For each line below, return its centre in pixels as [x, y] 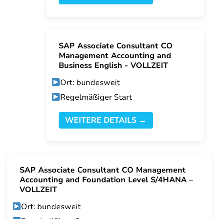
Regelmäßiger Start [96, 98]
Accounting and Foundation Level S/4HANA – [106, 180]
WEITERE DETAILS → [106, 120]
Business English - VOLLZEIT [115, 66]
